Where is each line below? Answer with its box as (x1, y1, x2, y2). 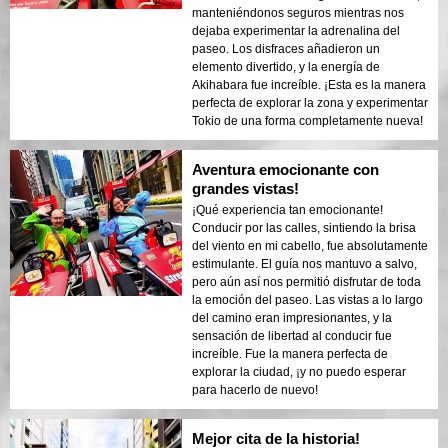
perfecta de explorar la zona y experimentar (192, 96, 428, 111)
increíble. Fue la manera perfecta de (192, 347, 388, 362)
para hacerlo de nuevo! (192, 383, 318, 398)
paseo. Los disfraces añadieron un (192, 42, 380, 57)
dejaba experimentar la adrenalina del (192, 24, 400, 39)
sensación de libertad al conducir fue (192, 329, 392, 344)
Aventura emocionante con (192, 161, 379, 179)
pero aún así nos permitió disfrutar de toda (192, 275, 421, 290)
